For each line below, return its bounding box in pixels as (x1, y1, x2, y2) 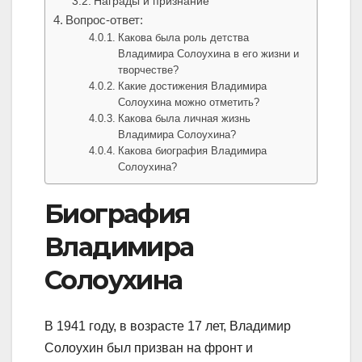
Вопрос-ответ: (65, 13, 144, 27)
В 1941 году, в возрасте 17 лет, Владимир (44, 318, 291, 333)
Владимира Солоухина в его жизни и (118, 48, 300, 61)
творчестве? (118, 64, 179, 77)
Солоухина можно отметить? (118, 96, 260, 109)
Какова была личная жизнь (118, 112, 251, 125)
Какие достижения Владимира (118, 80, 267, 93)
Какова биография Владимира (118, 145, 267, 158)
